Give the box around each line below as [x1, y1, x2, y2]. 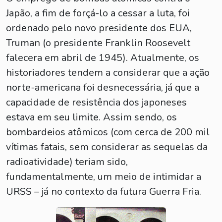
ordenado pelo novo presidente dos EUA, [6, 21, 192, 35]
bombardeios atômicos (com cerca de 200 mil [6, 125, 210, 139]
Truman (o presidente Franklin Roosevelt [6, 36, 190, 50]
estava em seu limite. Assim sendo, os [6, 111, 177, 124]
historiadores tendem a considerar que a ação [6, 66, 210, 79]
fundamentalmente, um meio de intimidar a [6, 170, 201, 183]
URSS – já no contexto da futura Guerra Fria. [6, 185, 201, 198]
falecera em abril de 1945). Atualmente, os [6, 51, 199, 64]
